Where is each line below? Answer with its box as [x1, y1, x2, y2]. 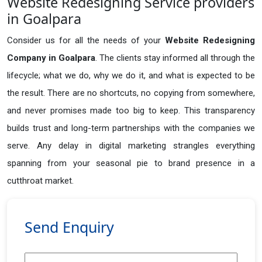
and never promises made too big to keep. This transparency [7, 105, 255, 116]
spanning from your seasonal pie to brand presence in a [7, 158, 255, 169]
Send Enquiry [25, 217, 114, 237]
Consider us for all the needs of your [7, 35, 165, 46]
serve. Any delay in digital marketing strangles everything [7, 140, 255, 151]
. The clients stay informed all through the [95, 53, 255, 64]
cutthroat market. [7, 175, 74, 187]
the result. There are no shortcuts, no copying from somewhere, [7, 88, 255, 99]
